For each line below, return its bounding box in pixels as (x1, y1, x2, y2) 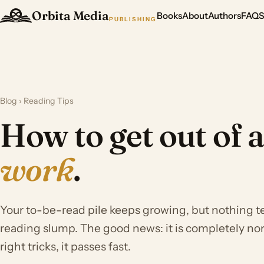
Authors (208, 10, 242, 22)
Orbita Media (32, 8, 109, 23)
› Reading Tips (17, 95, 74, 106)
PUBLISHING (108, 15, 157, 22)
